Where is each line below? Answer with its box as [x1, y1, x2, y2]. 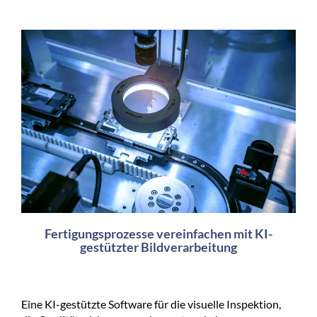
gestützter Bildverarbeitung [80, 239, 237, 255]
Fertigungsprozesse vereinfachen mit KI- [45, 226, 272, 242]
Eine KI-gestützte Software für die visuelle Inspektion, [21, 297, 281, 311]
